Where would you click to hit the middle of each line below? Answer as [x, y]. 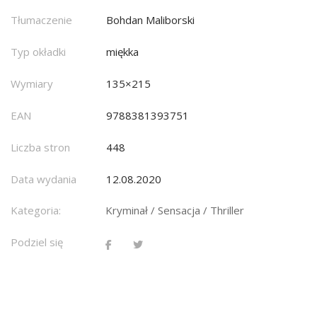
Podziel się [37, 242]
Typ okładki [38, 52]
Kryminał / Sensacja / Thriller [175, 211]
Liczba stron [40, 148]
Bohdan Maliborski [150, 20]
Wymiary [32, 84]
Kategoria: [36, 211]
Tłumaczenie [41, 20]
